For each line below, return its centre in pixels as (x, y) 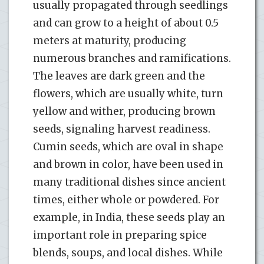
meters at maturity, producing (110, 40)
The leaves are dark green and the (119, 76)
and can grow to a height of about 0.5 (126, 23)
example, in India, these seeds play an (129, 217)
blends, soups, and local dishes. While (128, 253)
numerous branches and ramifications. (132, 58)
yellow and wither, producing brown (124, 111)
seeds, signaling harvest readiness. (122, 129)
